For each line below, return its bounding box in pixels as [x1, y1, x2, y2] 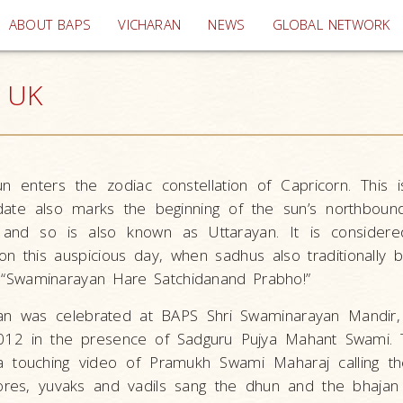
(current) [180, 14, 236, 33]
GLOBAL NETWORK [272, 15, 390, 34]
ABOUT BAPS [9, 15, 92, 34]
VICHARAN [118, 15, 182, 34]
